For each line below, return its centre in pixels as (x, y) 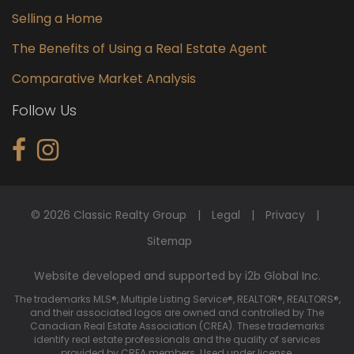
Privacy (285, 215)
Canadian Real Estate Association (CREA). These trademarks (177, 326)
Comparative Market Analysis (104, 79)
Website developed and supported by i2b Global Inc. (177, 275)
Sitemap (170, 241)
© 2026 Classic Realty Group (109, 215)
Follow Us (44, 111)
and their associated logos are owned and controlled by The (177, 312)
